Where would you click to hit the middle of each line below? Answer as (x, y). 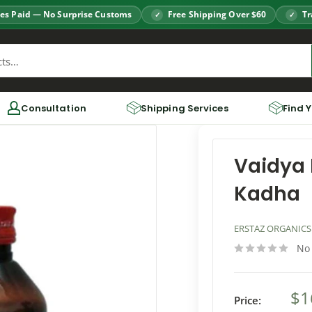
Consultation (53, 108)
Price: (248, 300)
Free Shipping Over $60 (217, 14)
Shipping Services (184, 108)
